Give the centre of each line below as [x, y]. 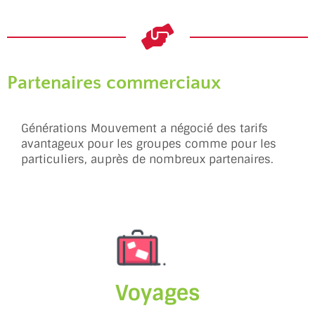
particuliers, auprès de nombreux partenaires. [147, 160]
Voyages [157, 293]
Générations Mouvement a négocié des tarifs [144, 129]
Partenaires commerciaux [114, 83]
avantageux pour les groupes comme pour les [149, 144]
